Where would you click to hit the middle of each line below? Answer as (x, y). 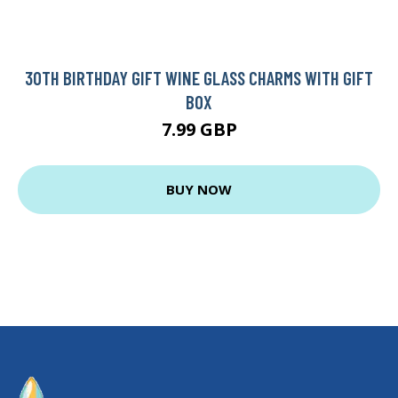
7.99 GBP (199, 129)
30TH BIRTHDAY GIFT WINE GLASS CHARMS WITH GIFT (199, 77)
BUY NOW (199, 190)
